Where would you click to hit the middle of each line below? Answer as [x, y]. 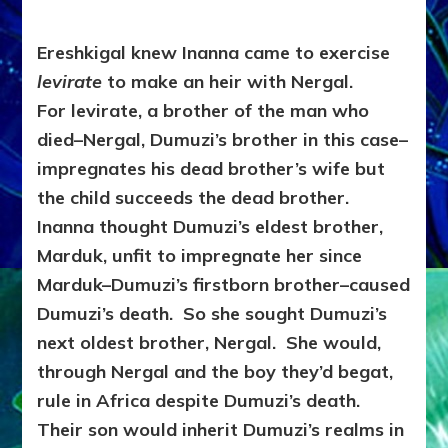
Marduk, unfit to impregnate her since [200, 256]
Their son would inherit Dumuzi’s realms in [221, 430]
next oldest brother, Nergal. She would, [209, 343]
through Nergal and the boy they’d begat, [215, 372]
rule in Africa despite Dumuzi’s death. [201, 401]
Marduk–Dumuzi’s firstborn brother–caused [224, 285]
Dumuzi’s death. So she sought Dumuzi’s [212, 314]
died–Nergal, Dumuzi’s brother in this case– [223, 140]
